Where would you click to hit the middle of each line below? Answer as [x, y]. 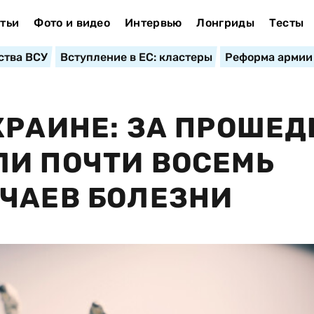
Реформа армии [268, 57]
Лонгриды [225, 23]
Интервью [153, 23]
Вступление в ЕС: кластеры [136, 57]
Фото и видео [72, 23]
